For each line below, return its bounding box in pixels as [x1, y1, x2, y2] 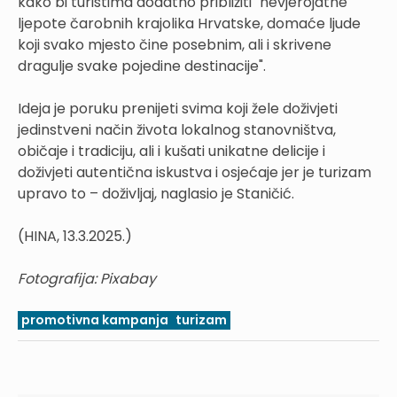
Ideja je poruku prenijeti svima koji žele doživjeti [18, 97, 338, 119]
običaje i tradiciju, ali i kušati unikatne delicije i [18, 140, 325, 161]
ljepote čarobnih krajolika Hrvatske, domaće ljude [18, 12, 361, 34]
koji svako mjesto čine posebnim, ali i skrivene [18, 34, 331, 55]
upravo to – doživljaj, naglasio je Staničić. [18, 183, 294, 204]
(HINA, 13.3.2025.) [18, 225, 132, 246]
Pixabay [100, 268, 156, 289]
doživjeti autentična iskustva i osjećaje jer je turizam [18, 161, 371, 183]
